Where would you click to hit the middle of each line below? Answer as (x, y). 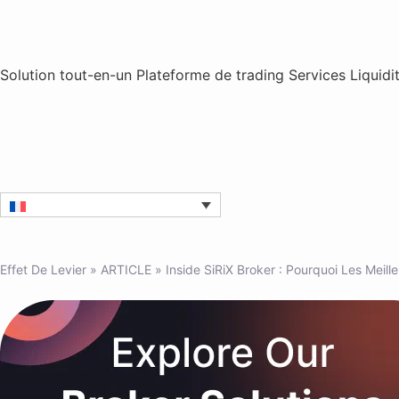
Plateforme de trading (212, 75)
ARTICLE (126, 269)
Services (319, 75)
